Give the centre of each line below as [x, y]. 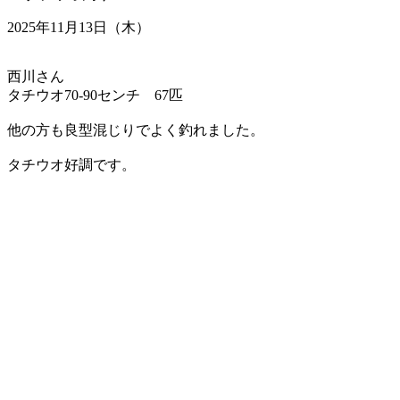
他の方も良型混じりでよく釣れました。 [136, 129]
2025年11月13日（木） [79, 27]
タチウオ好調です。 [71, 164]
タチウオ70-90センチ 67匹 [95, 95]
